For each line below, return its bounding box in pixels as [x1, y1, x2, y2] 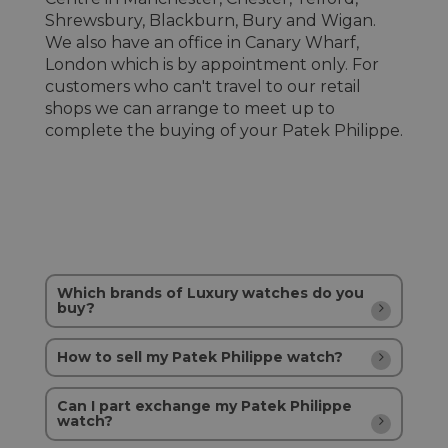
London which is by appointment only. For [45, 55, 379, 75]
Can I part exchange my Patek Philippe [57, 397, 352, 416]
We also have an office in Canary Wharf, [45, 33, 359, 53]
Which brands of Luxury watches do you [57, 284, 364, 303]
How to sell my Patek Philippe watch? [57, 348, 343, 367]
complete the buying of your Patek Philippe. [45, 121, 403, 141]
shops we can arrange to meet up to [45, 99, 335, 119]
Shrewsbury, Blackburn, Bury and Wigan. [45, 11, 376, 31]
